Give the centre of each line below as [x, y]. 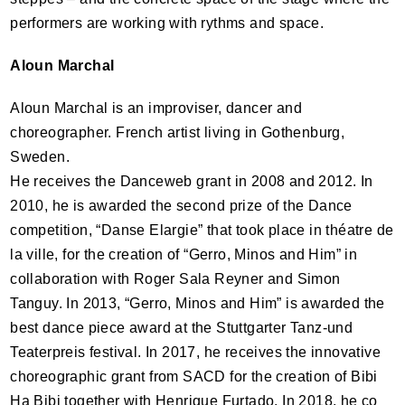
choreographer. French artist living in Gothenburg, [178, 132]
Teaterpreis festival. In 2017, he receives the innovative [195, 352]
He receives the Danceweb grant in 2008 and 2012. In [192, 181]
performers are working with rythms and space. [167, 23]
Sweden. [40, 157]
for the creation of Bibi [301, 377]
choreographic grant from [97, 377]
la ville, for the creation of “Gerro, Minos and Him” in [184, 254]
